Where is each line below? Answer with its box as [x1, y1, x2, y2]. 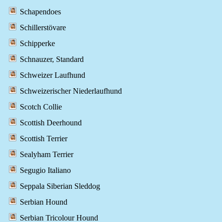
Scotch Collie [20, 103, 62, 111]
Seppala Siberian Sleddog [20, 182, 100, 191]
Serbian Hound [20, 198, 67, 207]
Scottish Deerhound [20, 118, 82, 127]
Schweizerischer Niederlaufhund [20, 87, 122, 96]
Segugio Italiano [20, 166, 71, 175]
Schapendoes [20, 7, 61, 16]
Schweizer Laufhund [20, 71, 85, 80]
